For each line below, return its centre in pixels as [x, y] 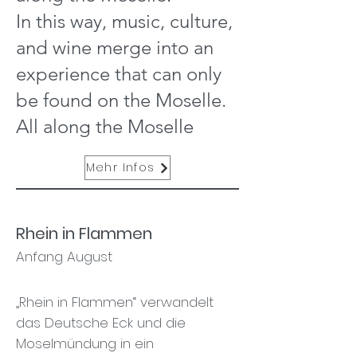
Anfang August [64, 257]
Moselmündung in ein [85, 343]
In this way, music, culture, [124, 21]
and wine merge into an [115, 47]
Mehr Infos [120, 167]
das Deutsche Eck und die [101, 323]
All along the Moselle [105, 126]
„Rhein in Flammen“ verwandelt [115, 302]
